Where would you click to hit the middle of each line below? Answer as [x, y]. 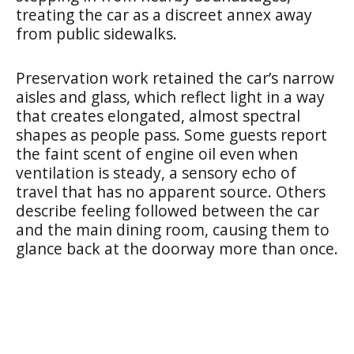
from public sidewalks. [96, 33]
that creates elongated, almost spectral [158, 115]
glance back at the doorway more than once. [177, 248]
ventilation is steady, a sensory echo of [156, 172]
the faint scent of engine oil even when [157, 153]
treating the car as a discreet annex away [164, 14]
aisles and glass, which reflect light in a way [170, 96]
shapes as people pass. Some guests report [171, 134]
